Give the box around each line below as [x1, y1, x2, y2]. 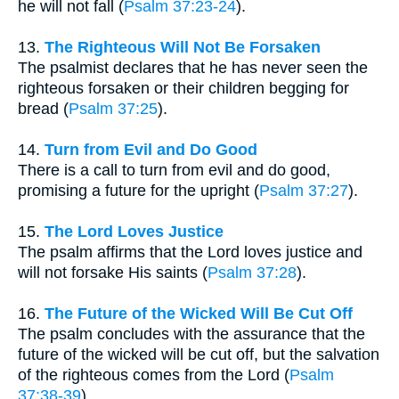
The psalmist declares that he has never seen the [18, 59, 368, 77]
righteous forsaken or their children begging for [18, 79, 349, 98]
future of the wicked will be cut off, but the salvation [18, 346, 379, 364]
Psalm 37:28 [208, 264, 297, 282]
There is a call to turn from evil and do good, [18, 161, 330, 180]
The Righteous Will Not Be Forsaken [45, 38, 321, 57]
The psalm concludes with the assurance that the [18, 325, 365, 344]
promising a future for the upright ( [18, 182, 259, 200]
